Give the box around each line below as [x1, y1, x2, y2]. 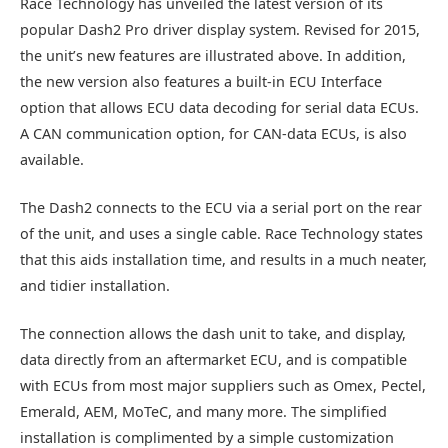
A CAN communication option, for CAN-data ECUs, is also [20, 124, 407, 143]
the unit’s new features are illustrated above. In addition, [20, 46, 406, 65]
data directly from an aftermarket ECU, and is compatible [20, 350, 407, 370]
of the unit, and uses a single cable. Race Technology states [20, 224, 423, 244]
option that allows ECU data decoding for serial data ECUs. [20, 98, 419, 117]
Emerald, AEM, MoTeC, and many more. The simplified [20, 402, 387, 422]
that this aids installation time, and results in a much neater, [20, 250, 427, 270]
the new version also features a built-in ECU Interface [20, 72, 382, 91]
